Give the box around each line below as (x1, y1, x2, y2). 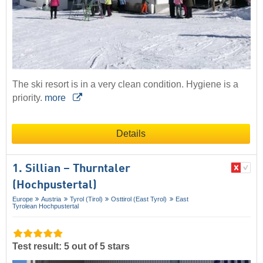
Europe (12, 195, 33, 203)
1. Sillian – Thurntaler (12, 163, 130, 175)
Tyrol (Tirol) (69, 195, 103, 203)
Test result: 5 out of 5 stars (12, 241, 130, 251)
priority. (12, 92, 45, 103)
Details (116, 128, 146, 139)
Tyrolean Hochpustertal (12, 202, 79, 210)
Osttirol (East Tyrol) (111, 195, 167, 203)
